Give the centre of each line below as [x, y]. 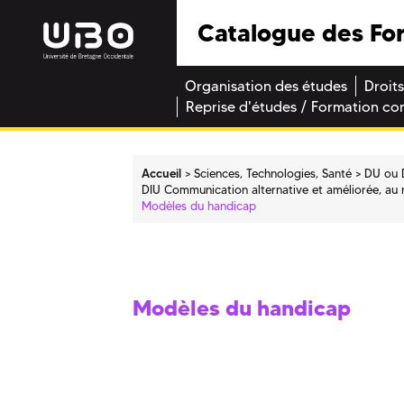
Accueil [162, 173]
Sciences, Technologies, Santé [273, 173]
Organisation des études [266, 87]
